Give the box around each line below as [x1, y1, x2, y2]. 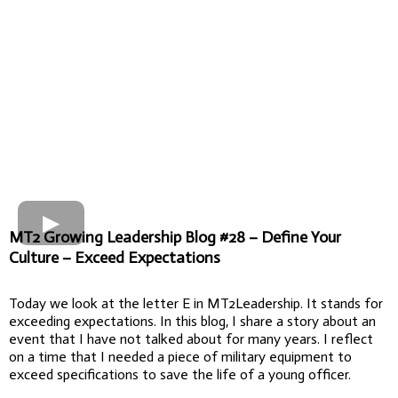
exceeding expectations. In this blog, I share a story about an [9, 312, 376, 330]
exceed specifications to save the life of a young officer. [9, 365, 351, 383]
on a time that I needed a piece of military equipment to [9, 347, 352, 365]
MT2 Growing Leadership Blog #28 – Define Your [9, 227, 341, 247]
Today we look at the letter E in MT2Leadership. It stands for [9, 294, 383, 312]
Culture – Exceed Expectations [9, 247, 220, 267]
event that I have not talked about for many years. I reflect [9, 330, 373, 347]
